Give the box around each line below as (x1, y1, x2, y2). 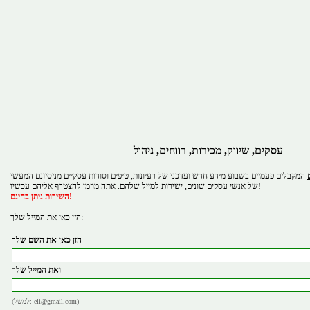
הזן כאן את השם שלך (12, 235, 82, 245)
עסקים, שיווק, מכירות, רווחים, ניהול (134, 145, 283, 156)
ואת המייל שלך (12, 265, 61, 275)
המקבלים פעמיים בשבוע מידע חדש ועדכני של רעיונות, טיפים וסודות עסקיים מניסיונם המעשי (10, 171, 307, 181)
